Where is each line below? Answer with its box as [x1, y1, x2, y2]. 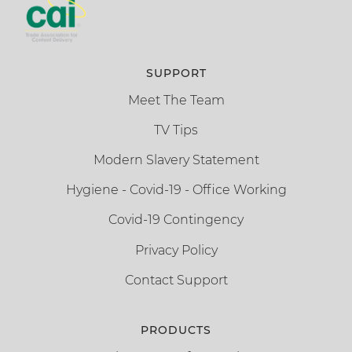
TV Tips [154, 122, 198, 137]
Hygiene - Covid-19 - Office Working [65, 182, 287, 198]
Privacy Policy [134, 242, 218, 258]
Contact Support [124, 272, 228, 288]
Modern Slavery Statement [93, 152, 259, 168]
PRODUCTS [141, 323, 211, 337]
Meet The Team [127, 92, 225, 108]
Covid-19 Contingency [108, 212, 244, 228]
